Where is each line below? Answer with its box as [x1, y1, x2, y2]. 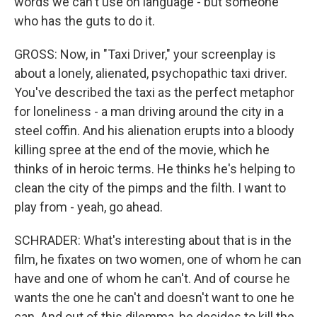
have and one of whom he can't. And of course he [14, 271, 290, 286]
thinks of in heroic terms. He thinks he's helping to [14, 161, 295, 176]
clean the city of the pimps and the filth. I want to [14, 180, 286, 195]
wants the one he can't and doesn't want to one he [14, 290, 294, 305]
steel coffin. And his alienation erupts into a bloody [14, 123, 294, 138]
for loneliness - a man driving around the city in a [14, 104, 284, 119]
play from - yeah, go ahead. [14, 200, 163, 214]
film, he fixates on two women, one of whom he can [14, 252, 301, 267]
